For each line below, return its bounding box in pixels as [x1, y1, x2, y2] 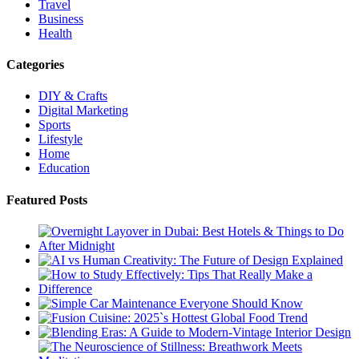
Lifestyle [38, 132, 83, 147]
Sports [38, 118, 71, 132]
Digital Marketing [38, 103, 128, 118]
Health [38, 26, 72, 40]
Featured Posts [6, 192, 87, 207]
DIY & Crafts [38, 89, 107, 103]
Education [38, 161, 90, 175]
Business [38, 11, 83, 26]
